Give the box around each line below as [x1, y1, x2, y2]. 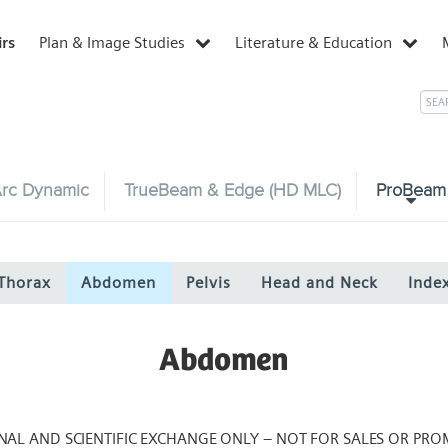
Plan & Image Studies [39, 33, 185, 52]
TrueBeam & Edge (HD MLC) [124, 179, 341, 202]
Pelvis [186, 273, 231, 292]
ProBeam [376, 179, 446, 202]
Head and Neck [261, 273, 378, 292]
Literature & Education [235, 33, 392, 52]
